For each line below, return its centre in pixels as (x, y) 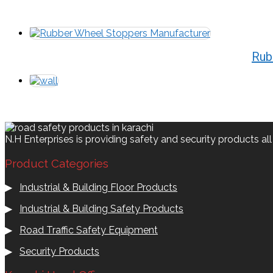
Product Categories (57, 163)
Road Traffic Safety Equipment (89, 230)
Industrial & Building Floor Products (98, 187)
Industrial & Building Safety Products (101, 208)
